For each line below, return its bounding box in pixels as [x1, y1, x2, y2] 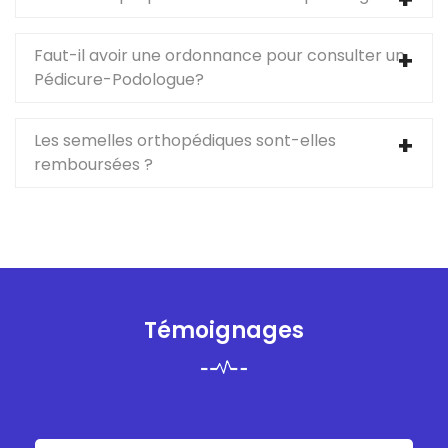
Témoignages [144, 315, 304, 347]
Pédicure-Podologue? [34, 68, 204, 92]
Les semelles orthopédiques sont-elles [34, 129, 336, 153]
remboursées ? [34, 153, 153, 177]
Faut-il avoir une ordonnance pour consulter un [34, 44, 405, 68]
